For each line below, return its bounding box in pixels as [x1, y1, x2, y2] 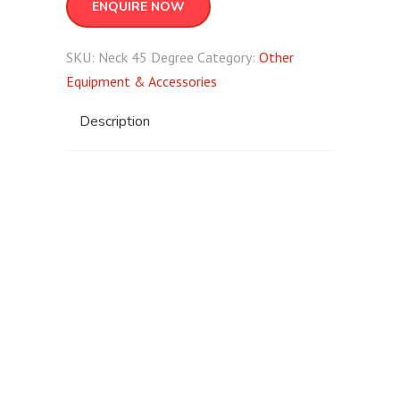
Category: [197, 48, 259, 66]
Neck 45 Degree [98, 48, 194, 66]
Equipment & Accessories [66, 72, 217, 90]
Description [79, 112, 150, 131]
